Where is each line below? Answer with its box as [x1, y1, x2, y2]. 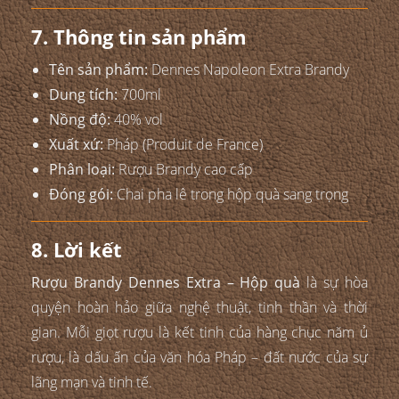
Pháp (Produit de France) [103, 134, 263, 155]
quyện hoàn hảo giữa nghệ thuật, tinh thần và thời [31, 297, 368, 318]
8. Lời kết [31, 236, 122, 264]
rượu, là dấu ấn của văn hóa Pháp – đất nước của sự [31, 347, 368, 368]
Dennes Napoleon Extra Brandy [148, 60, 349, 80]
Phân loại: [49, 159, 115, 180]
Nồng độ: [49, 110, 110, 130]
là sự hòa [300, 273, 369, 293]
